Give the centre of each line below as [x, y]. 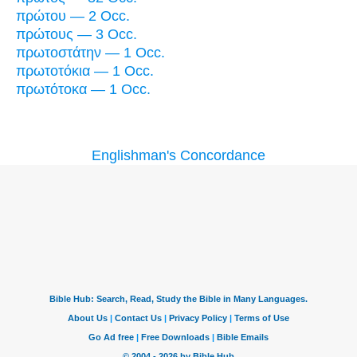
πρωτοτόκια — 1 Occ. [85, 71]
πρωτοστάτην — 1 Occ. [90, 53]
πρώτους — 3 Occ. [76, 35]
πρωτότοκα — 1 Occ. [83, 90]
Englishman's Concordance [178, 156]
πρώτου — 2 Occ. [73, 16]
